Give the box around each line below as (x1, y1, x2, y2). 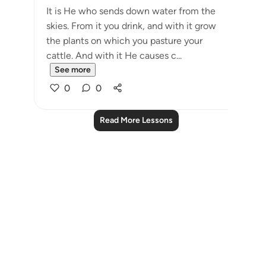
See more (55, 65, 91, 75)
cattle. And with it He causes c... (46, 50, 182, 61)
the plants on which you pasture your (46, 35, 202, 46)
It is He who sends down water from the (46, 5, 216, 17)
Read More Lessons (99, 115, 173, 125)
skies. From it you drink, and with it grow (46, 20, 216, 31)
